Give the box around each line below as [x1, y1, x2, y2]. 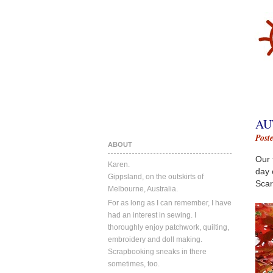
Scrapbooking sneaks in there [108, 247, 207, 256]
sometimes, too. [108, 260, 160, 268]
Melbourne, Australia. [108, 185, 178, 193]
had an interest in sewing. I [108, 211, 196, 219]
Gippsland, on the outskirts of [108, 172, 204, 181]
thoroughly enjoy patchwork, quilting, [108, 223, 229, 232]
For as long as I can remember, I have [108, 199, 232, 207]
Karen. [108, 160, 130, 169]
